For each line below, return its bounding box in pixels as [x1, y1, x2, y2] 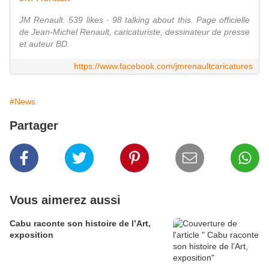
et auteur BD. [19, 39, 70, 49]
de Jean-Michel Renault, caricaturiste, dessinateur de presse [19, 27, 250, 37]
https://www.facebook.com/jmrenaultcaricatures [74, 61, 253, 71]
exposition [10, 230, 53, 240]
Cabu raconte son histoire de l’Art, [10, 219, 151, 229]
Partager [10, 119, 58, 133]
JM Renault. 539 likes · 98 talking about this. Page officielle [19, 15, 250, 25]
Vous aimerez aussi [10, 193, 121, 207]
